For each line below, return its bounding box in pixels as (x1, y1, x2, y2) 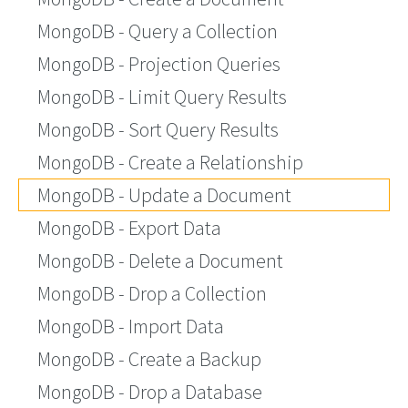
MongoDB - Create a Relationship (37, 149, 303, 175)
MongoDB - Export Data (37, 215, 221, 240)
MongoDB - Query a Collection (37, 18, 278, 44)
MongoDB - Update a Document (37, 182, 291, 208)
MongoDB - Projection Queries (37, 51, 280, 76)
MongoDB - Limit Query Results (37, 84, 287, 109)
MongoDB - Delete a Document (37, 248, 283, 273)
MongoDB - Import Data (37, 313, 224, 339)
